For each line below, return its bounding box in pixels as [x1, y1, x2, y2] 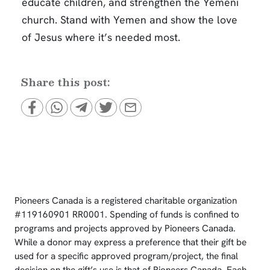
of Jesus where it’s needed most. [22, 30, 180, 45]
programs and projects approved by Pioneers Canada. [14, 222, 236, 235]
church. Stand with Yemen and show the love [22, 13, 237, 27]
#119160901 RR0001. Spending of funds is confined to [14, 209, 239, 221]
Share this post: [20, 73, 117, 91]
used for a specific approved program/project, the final [14, 250, 238, 263]
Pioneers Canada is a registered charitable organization [14, 195, 237, 207]
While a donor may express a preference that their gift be [14, 236, 246, 249]
